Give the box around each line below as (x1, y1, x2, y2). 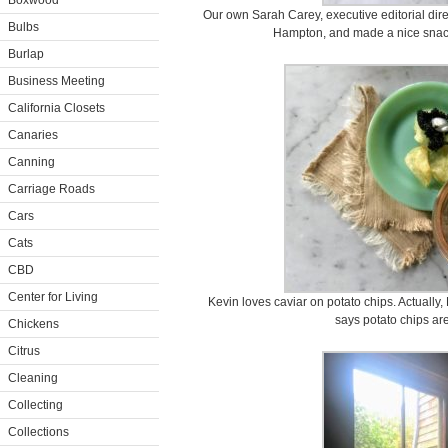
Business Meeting (8, 74, 105, 88)
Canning (8, 155, 55, 169)
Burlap (8, 47, 44, 61)
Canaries (8, 128, 58, 142)
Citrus (8, 344, 40, 358)
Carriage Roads (8, 182, 95, 196)
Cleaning (8, 371, 58, 385)
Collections (8, 425, 69, 439)
